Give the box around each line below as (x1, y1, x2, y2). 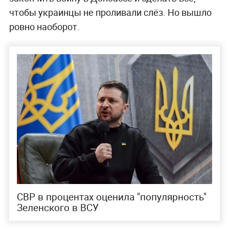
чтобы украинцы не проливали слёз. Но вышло (9, 6, 212, 18)
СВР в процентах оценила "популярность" (16, 190, 207, 204)
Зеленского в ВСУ (16, 201, 99, 215)
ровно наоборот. (9, 20, 80, 33)
